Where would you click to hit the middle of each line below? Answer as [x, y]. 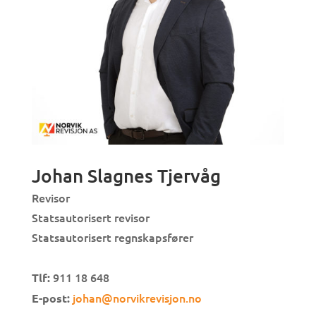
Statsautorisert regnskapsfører [112, 237]
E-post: [50, 298]
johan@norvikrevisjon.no [137, 297]
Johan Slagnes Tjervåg [126, 175]
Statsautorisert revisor [90, 217]
